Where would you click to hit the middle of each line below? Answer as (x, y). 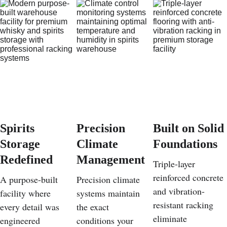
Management (110, 160)
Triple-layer (175, 164)
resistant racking (184, 205)
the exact (94, 207)
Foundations (185, 144)
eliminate (171, 218)
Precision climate (109, 179)
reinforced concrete (189, 177)
